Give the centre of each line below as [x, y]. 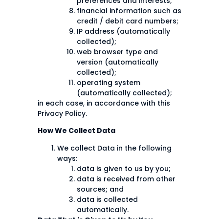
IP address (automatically [123, 31]
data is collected [107, 199]
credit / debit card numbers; [128, 21]
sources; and [100, 189]
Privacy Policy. [62, 113]
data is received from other [126, 179]
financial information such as [129, 11]
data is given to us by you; [124, 168]
